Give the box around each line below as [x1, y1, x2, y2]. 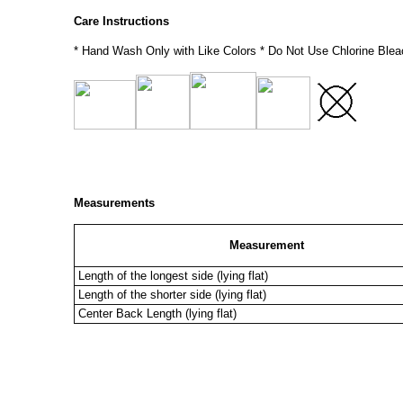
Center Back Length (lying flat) [75, 306, 237, 320]
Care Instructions [74, 13, 169, 28]
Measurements [74, 195, 155, 210]
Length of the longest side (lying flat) [75, 268, 268, 282]
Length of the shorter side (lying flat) [75, 287, 266, 301]
